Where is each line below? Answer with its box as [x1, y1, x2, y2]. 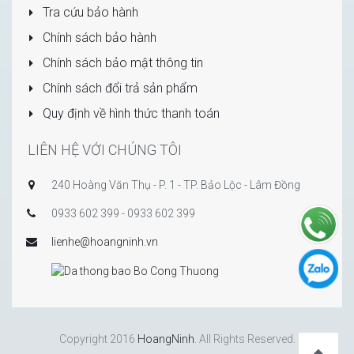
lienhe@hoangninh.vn [51, 235, 158, 249]
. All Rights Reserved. [194, 332, 296, 345]
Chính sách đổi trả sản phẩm [39, 81, 198, 96]
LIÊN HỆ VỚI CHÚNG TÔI [28, 141, 182, 159]
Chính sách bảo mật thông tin [39, 55, 203, 71]
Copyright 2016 [58, 332, 137, 345]
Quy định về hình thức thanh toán [39, 106, 220, 122]
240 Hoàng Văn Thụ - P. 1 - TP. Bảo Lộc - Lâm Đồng [51, 179, 300, 192]
